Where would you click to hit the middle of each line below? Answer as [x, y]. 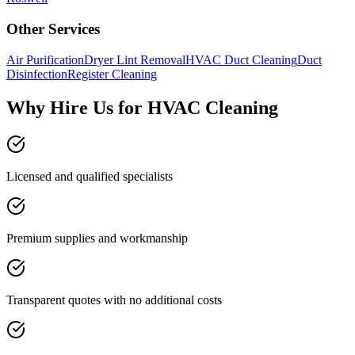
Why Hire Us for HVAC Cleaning [142, 107]
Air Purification [45, 59]
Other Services [53, 29]
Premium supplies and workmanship [97, 238]
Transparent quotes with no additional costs [114, 300]
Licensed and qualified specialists [90, 176]
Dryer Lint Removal [135, 59]
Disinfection [37, 74]
